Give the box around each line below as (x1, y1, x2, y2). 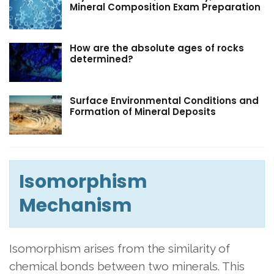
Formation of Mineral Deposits (70, 105, 216, 119)
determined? (70, 53, 133, 66)
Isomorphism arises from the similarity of (9, 241, 230, 255)
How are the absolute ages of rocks (70, 42, 244, 55)
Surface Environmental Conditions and (70, 94, 259, 108)
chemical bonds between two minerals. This (9, 259, 245, 273)
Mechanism (19, 192, 132, 218)
